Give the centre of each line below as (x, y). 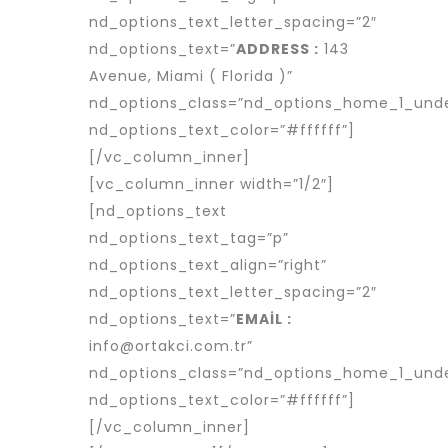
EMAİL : (264, 319)
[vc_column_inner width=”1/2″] (211, 184)
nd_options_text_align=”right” (208, 265)
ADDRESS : (277, 49)
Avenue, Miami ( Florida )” (191, 76)
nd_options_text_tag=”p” (189, 238)
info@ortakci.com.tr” (171, 346)
